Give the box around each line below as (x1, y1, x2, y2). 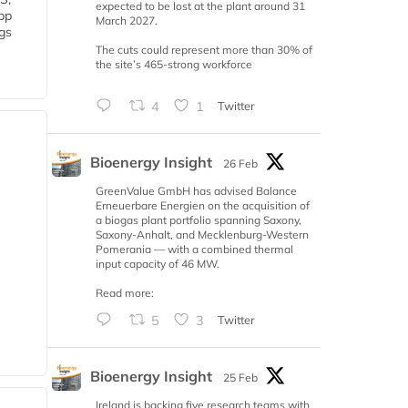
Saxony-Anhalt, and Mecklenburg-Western (96, 228, 309, 242)
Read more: (96, 286, 154, 301)
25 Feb (223, 371, 258, 385)
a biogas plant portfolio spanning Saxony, (96, 213, 301, 228)
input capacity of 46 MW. (96, 257, 219, 271)
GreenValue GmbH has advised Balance (96, 184, 297, 199)
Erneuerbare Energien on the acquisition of (96, 199, 310, 213)
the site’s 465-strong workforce (96, 57, 252, 72)
